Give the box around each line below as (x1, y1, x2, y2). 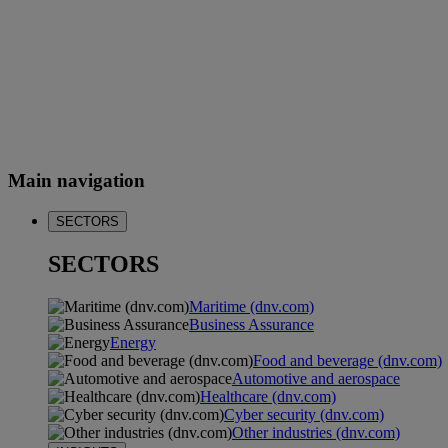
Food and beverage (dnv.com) (253, 352, 442, 370)
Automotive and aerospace (232, 370, 400, 388)
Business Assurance (189, 316, 314, 334)
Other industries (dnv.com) (232, 424, 400, 442)
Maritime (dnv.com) (189, 298, 314, 316)
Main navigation (8, 169, 145, 191)
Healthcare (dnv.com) (200, 388, 336, 406)
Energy (110, 334, 156, 352)
